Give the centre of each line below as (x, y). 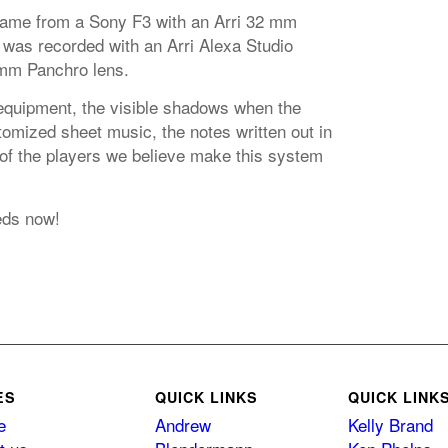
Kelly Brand (390, 425)
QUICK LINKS (206, 397)
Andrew (182, 425)
